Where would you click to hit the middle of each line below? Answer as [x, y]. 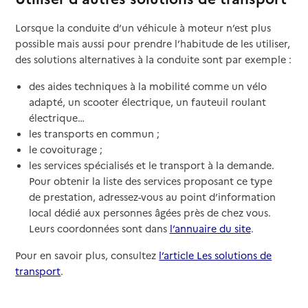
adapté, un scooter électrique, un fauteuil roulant [147, 102]
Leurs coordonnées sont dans [99, 229]
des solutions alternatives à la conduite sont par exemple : [154, 59]
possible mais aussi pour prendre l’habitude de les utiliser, [153, 44]
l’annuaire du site [210, 229]
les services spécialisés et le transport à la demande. [151, 165]
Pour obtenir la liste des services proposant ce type [150, 181]
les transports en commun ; [94, 134]
